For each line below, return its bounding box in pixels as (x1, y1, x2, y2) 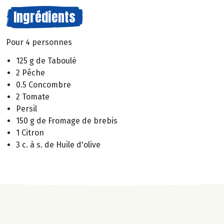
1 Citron (16, 127, 44, 137)
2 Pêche (16, 67, 45, 77)
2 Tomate (16, 91, 49, 101)
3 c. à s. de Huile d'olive (16, 139, 100, 149)
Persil (16, 103, 37, 113)
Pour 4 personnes (6, 37, 72, 47)
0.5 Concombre (16, 79, 71, 89)
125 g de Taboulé (16, 55, 76, 65)
